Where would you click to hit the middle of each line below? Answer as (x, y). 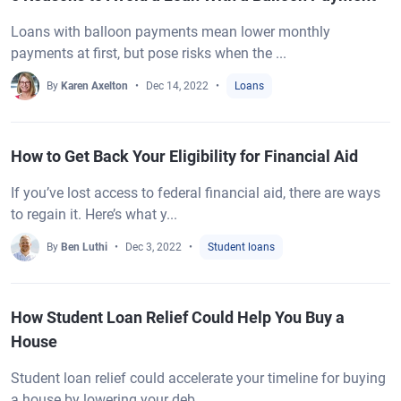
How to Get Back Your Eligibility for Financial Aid (184, 156)
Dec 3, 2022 (154, 247)
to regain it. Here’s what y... (94, 214)
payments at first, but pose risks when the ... (149, 53)
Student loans (241, 247)
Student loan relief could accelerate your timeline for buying (198, 378)
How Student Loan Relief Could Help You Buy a (178, 317)
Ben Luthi (84, 247)
